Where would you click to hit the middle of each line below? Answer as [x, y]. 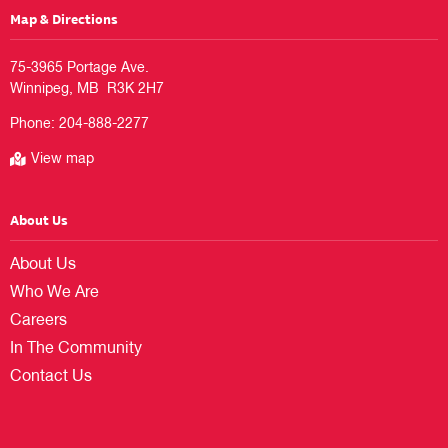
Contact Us [51, 377]
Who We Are [54, 293]
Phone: [34, 124]
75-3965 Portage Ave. [79, 68]
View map [62, 159]
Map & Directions [64, 18]
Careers [38, 321]
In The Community [76, 349]
